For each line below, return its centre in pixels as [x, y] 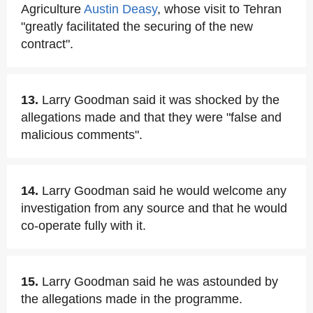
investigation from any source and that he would [154, 208]
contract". [47, 44]
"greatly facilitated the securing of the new [137, 27]
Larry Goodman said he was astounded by [160, 282]
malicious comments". [82, 135]
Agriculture [52, 9]
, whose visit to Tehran [219, 9]
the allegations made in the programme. [132, 299]
